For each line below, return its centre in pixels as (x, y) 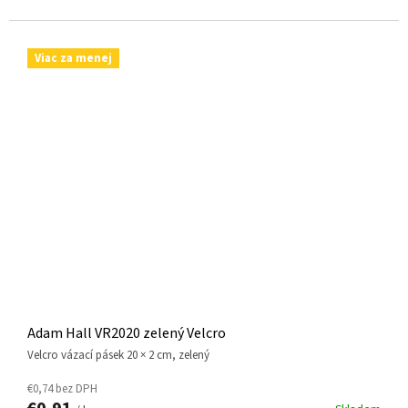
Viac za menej (73, 59)
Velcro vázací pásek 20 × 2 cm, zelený (122, 356)
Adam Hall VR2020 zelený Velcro (127, 334)
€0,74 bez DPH (62, 389)
